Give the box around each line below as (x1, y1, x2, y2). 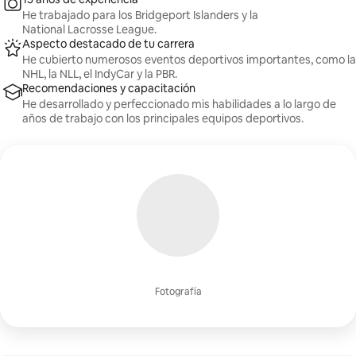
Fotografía (154, 285, 202, 298)
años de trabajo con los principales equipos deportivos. (22, 111, 304, 126)
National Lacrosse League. (22, 22, 157, 37)
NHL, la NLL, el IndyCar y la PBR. (22, 67, 177, 81)
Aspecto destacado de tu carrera (22, 37, 195, 51)
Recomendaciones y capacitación (22, 81, 195, 95)
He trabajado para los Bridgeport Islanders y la (22, 8, 258, 22)
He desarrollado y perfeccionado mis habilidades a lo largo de (22, 97, 336, 111)
